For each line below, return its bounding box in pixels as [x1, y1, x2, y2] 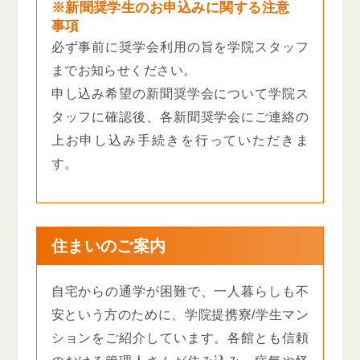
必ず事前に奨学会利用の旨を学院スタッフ [51, 39, 309, 55]
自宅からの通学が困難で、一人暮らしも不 [51, 283, 309, 298]
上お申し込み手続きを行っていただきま [51, 133, 309, 148]
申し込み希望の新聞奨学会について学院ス [51, 86, 309, 101]
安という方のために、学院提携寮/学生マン [51, 306, 309, 321]
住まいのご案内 [51, 237, 166, 256]
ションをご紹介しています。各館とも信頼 [51, 329, 309, 345]
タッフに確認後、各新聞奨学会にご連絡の [51, 109, 309, 125]
